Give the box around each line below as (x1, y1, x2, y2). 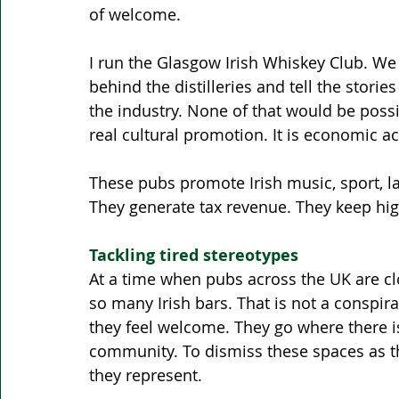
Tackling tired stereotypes (89, 244, 303, 267)
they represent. (89, 364, 202, 387)
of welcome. (89, 4, 181, 26)
